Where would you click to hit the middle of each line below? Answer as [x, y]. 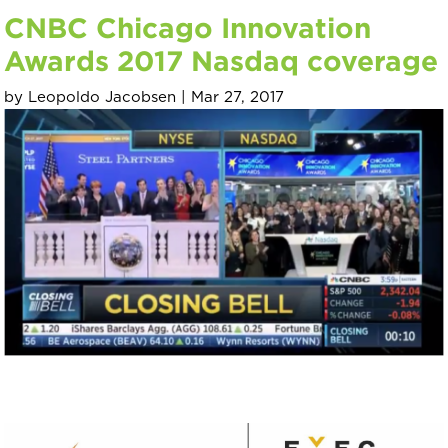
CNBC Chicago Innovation [188, 27]
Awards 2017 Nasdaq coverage [221, 60]
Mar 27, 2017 [238, 97]
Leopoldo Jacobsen [102, 97]
